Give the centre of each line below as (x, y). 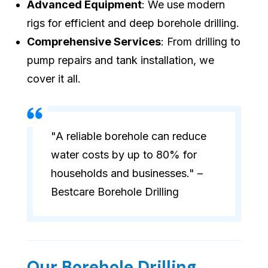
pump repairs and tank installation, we (121, 60)
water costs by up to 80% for (124, 155)
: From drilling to (201, 42)
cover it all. (54, 79)
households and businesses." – (127, 173)
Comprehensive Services (94, 42)
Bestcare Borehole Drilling (115, 192)
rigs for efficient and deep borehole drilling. (133, 23)
